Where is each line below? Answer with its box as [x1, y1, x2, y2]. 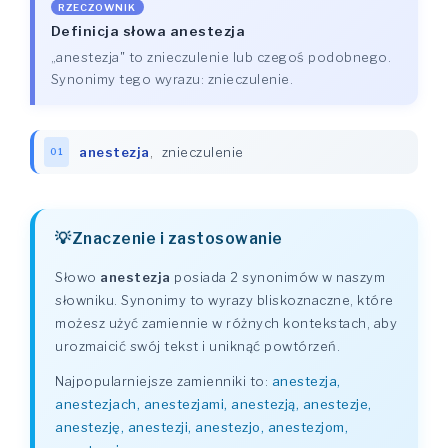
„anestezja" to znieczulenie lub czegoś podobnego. [50, 48, 392, 65]
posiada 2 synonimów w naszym [170, 269, 385, 286]
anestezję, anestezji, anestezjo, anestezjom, [55, 419, 348, 436]
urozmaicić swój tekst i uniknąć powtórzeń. [55, 338, 340, 355]
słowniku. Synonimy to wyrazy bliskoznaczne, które [55, 292, 394, 309]
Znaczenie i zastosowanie [71, 229, 283, 249]
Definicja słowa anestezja [50, 22, 246, 39]
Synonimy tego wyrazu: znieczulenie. [50, 70, 294, 87]
